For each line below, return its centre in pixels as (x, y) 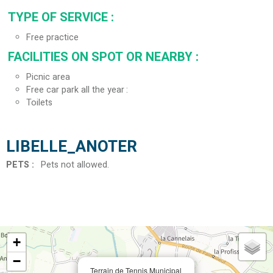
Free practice (52, 38)
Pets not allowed (74, 165)
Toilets (39, 103)
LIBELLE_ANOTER (72, 147)
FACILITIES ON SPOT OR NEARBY (102, 57)
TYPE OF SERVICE (59, 18)
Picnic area (48, 77)
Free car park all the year (75, 90)
